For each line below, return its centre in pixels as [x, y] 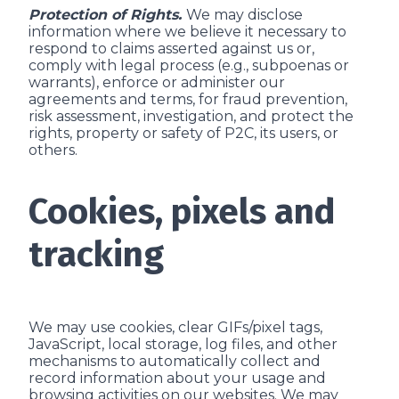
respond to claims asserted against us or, [171, 49]
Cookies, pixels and [182, 212]
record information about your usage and [177, 378]
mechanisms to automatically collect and [175, 361]
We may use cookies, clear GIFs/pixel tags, [175, 327]
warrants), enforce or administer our [157, 82]
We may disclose [244, 15]
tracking [96, 255]
